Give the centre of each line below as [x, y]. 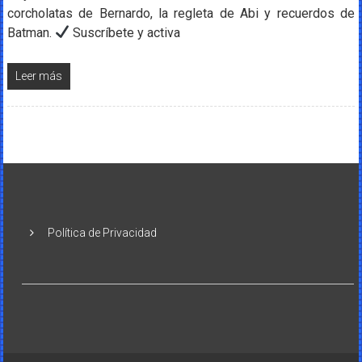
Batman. [31, 32]
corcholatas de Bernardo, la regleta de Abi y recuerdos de [181, 13]
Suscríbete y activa [125, 32]
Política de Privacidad [103, 232]
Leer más [38, 76]
